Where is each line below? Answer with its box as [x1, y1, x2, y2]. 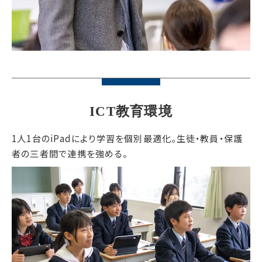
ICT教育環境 [89, 104, 173, 119]
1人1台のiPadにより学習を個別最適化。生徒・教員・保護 [12, 131, 243, 144]
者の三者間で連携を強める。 [12, 146, 127, 160]
